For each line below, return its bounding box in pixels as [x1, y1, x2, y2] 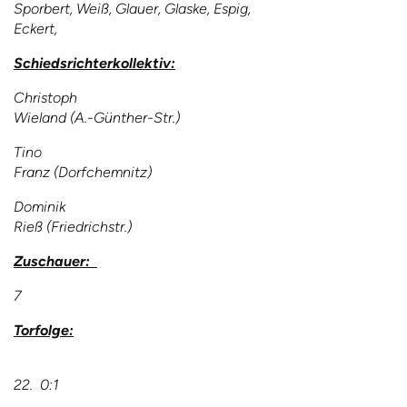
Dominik [14, 198, 65, 215]
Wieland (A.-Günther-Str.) [14, 109, 180, 126]
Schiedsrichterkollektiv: [14, 55, 175, 72]
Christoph [14, 89, 77, 106]
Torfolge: [14, 322, 74, 339]
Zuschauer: [14, 253, 97, 270]
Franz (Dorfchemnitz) [14, 164, 152, 181]
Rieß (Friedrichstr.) [14, 218, 132, 235]
